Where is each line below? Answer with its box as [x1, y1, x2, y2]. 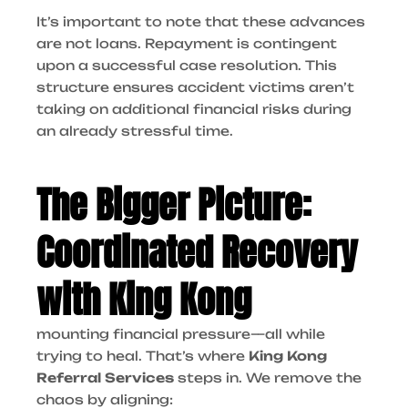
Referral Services [36, 370, 174, 386]
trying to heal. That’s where [36, 348, 249, 364]
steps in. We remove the [174, 370, 362, 386]
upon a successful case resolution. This [36, 57, 337, 74]
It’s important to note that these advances [36, 14, 365, 30]
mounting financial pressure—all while [36, 326, 325, 342]
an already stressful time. [36, 123, 233, 139]
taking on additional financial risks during [36, 101, 352, 117]
